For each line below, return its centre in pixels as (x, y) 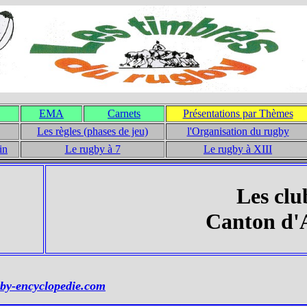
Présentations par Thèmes (238, 113)
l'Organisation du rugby (238, 131)
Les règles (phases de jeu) (93, 131)
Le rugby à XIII (238, 149)
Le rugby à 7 (93, 149)
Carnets (124, 113)
